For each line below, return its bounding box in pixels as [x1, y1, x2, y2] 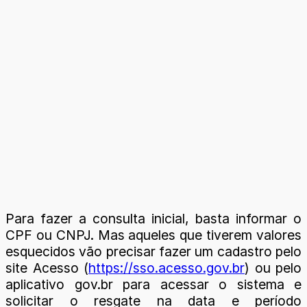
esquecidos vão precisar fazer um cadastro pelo [5, 243, 302, 260]
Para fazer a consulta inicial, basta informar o [5, 210, 302, 227]
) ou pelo [245, 260, 302, 276]
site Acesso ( [5, 260, 88, 276]
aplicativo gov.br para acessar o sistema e [5, 276, 302, 293]
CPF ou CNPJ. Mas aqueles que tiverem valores [5, 227, 302, 243]
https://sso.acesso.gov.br [88, 260, 245, 276]
